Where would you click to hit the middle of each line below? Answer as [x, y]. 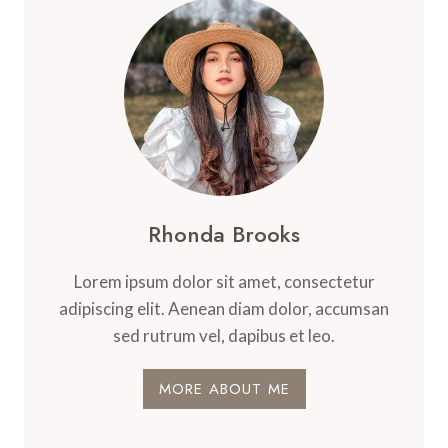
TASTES [136, 61]
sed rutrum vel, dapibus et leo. [224, 335]
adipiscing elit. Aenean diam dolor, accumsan [224, 308]
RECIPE [133, 19]
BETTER [136, 82]
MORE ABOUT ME [224, 389]
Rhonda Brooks [224, 234]
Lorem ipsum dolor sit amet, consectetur [224, 281]
